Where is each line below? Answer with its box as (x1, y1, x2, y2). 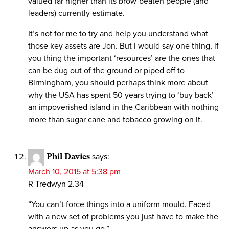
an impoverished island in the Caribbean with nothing (28, 102, 219, 113)
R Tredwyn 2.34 (28, 179, 84, 190)
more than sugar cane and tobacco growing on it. (28, 114, 202, 125)
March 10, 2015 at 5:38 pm (28, 167, 121, 177)
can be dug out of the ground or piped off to (28, 65, 185, 76)
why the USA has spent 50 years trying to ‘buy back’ (28, 90, 214, 101)
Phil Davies (47, 152, 90, 162)
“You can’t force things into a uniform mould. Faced (28, 199, 211, 210)
